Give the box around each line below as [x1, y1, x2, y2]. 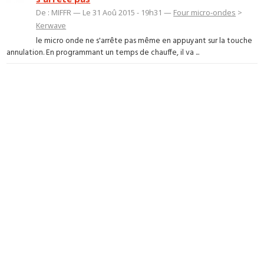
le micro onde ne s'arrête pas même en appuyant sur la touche [36, 35, 253, 48]
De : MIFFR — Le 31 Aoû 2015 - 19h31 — [36, 6, 174, 18]
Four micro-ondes [173, 6, 236, 18]
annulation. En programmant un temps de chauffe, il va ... [6, 47, 200, 60]
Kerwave [36, 19, 67, 31]
